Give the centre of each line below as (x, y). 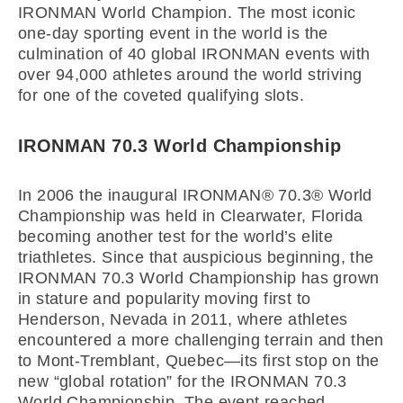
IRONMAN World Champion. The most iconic (187, 13)
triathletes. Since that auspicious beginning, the (196, 257)
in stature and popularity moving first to (165, 299)
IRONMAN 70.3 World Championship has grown (199, 278)
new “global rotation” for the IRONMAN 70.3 (183, 381)
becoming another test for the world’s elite (176, 237)
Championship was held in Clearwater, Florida (191, 216)
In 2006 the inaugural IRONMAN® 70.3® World (195, 195)
